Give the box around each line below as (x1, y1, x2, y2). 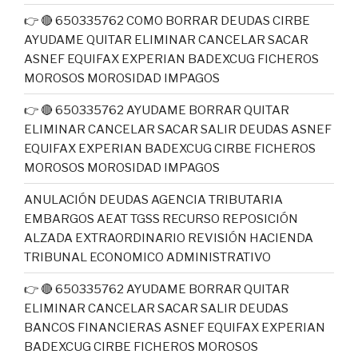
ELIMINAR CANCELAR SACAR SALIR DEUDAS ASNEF (24, 121, 332, 137)
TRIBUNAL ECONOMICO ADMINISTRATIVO (24, 249, 271, 265)
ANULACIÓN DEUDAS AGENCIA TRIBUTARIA (24, 192, 283, 207)
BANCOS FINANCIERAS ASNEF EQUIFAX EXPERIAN (24, 320, 325, 335)
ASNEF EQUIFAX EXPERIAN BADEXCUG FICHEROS (24, 51, 319, 66)
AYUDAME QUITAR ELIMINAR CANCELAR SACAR (24, 32, 308, 47)
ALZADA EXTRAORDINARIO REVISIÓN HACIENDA (24, 230, 313, 245)
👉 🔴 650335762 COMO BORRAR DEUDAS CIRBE (24, 13, 310, 28)
